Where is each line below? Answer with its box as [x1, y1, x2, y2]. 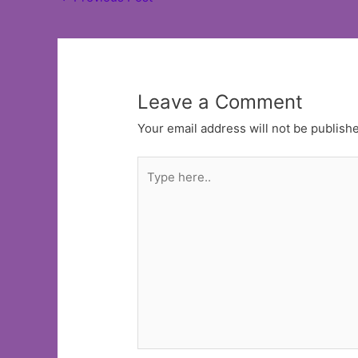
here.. [137, 181, 170, 197]
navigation [57, 6, 115, 22]
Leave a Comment [137, 89, 304, 113]
